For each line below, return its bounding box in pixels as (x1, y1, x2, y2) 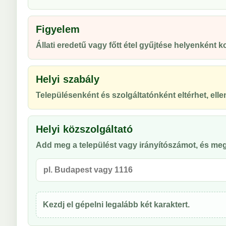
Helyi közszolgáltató (36, 124, 133, 135)
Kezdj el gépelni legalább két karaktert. (43, 200, 190, 209)
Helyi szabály (36, 74, 99, 85)
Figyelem (36, 24, 80, 35)
